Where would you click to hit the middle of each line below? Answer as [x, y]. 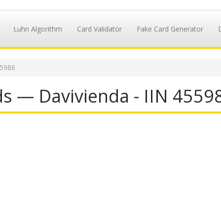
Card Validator [99, 29]
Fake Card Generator [170, 29]
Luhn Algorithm [37, 29]
